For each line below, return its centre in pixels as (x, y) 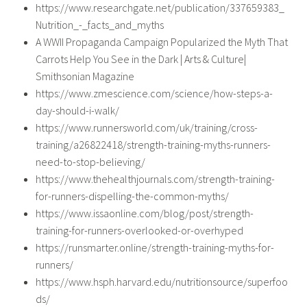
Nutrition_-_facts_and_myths (99, 25)
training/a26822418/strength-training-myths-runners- (153, 145)
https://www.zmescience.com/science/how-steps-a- (154, 94)
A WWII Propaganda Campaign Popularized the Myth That (161, 42)
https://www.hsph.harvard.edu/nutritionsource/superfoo (161, 282)
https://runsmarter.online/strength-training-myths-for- (155, 248)
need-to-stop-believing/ (90, 162)
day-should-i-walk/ (77, 111)
